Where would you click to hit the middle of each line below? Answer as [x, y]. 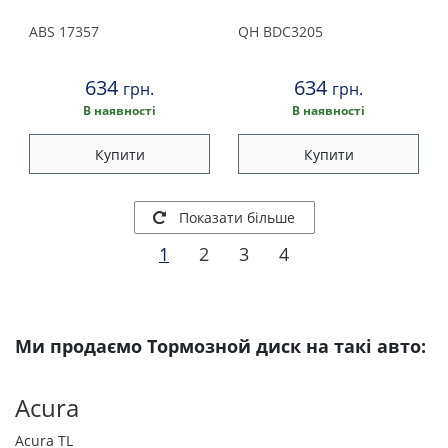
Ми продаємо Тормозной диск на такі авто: [220, 346]
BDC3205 [291, 31]
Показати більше [237, 217]
